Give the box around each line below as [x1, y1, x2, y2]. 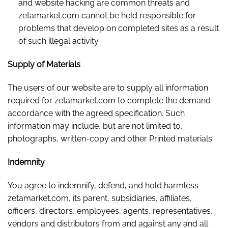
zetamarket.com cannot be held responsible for [18, 11, 196, 21]
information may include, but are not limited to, [8, 121, 183, 131]
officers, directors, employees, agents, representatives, [8, 206, 213, 216]
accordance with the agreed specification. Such [8, 108, 185, 118]
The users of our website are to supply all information [8, 82, 208, 93]
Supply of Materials [8, 60, 80, 70]
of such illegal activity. [18, 36, 100, 46]
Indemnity [8, 157, 45, 167]
